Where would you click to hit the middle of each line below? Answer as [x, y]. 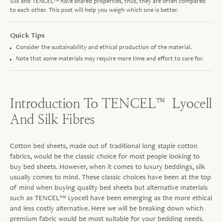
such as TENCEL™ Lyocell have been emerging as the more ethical [111, 198]
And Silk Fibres [52, 119]
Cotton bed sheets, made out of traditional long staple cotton [104, 146]
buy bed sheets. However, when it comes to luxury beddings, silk [108, 166]
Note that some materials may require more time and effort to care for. [110, 58]
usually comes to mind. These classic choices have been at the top [111, 177]
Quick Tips [27, 35]
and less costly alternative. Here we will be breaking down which [107, 208]
